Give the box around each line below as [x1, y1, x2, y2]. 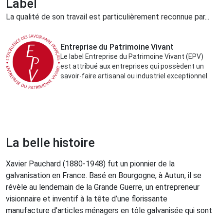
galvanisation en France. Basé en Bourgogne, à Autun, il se [6, 170, 201, 180]
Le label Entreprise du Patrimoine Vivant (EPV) [60, 53, 203, 61]
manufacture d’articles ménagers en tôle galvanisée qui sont [6, 205, 212, 215]
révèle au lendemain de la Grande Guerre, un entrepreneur [6, 182, 200, 192]
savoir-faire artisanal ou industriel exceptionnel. [60, 72, 209, 80]
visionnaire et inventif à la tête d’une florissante [6, 194, 167, 203]
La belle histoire [6, 135, 95, 150]
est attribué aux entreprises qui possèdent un [60, 62, 204, 71]
